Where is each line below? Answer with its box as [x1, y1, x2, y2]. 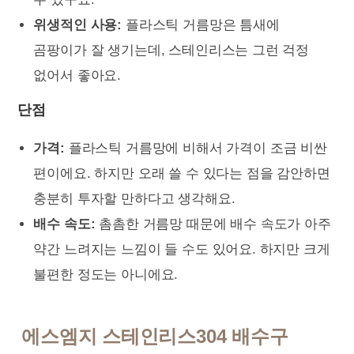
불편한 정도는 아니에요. [33, 267, 179, 282]
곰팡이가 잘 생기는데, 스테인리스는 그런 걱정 [33, 43, 310, 58]
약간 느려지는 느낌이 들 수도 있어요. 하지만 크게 [33, 242, 330, 257]
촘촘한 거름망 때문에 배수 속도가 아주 [95, 217, 331, 232]
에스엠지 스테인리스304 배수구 [21, 326, 288, 347]
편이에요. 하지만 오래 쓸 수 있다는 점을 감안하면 [33, 166, 330, 181]
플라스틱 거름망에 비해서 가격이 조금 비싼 [64, 141, 327, 156]
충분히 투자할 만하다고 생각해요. [33, 191, 235, 206]
